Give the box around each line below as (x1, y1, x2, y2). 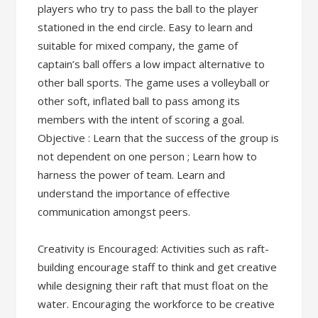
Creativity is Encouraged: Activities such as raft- (38, 241, 270, 256)
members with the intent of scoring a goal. (38, 111, 245, 126)
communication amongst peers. (38, 204, 191, 219)
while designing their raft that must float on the (38, 278, 269, 292)
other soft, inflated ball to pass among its (38, 93, 241, 108)
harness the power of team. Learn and (38, 167, 226, 182)
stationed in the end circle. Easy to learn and (38, 19, 253, 34)
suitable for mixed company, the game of (38, 38, 238, 53)
